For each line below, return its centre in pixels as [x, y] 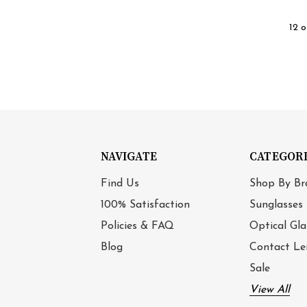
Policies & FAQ [137, 226]
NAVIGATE [129, 157]
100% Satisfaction [145, 205]
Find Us [120, 183]
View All [269, 290]
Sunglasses [276, 205]
